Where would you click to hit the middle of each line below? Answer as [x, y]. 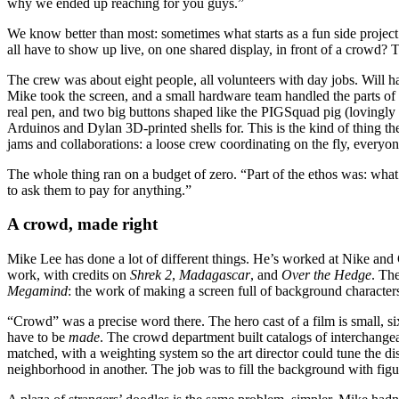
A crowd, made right [82, 224]
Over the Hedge [326, 274]
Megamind [37, 290]
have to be [38, 337]
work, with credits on [69, 274]
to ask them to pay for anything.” [99, 190]
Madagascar [215, 274]
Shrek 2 [151, 274]
